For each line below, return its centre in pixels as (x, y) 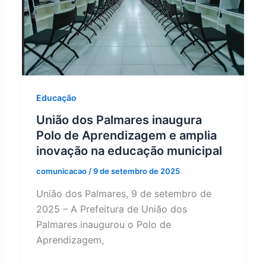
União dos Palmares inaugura (119, 120)
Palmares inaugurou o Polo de (104, 224)
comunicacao (63, 171)
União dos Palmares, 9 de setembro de (124, 193)
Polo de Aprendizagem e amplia (127, 136)
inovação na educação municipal (129, 151)
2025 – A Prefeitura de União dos (112, 209)
